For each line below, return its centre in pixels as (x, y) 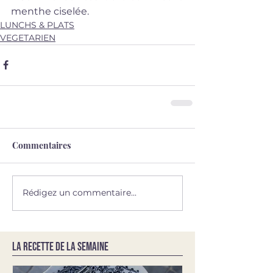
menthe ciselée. (50, 11)
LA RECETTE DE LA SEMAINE (60, 247)
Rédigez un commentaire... (80, 193)
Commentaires (41, 145)
